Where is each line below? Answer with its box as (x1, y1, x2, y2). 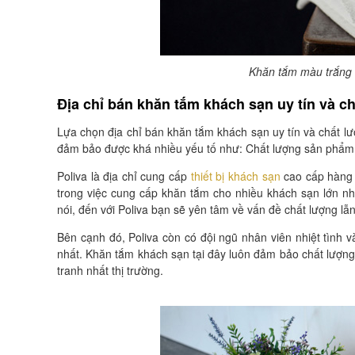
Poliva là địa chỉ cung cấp (57, 168, 191, 184)
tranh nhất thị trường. (57, 262, 163, 278)
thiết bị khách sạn (190, 168, 281, 184)
